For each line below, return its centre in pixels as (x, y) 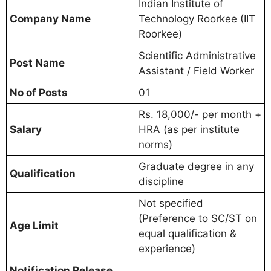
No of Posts (39, 93)
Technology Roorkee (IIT (197, 19)
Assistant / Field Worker (196, 71)
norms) (155, 145)
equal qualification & (188, 234)
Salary (26, 130)
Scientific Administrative (197, 56)
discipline (161, 182)
